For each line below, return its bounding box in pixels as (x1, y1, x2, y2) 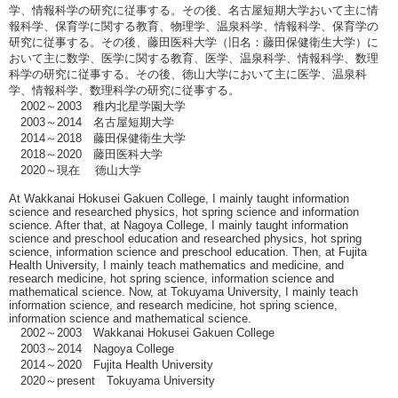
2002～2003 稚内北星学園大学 (9, 99, 186, 113)
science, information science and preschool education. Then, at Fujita (9, 245, 367, 259)
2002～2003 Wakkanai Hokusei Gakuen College (9, 326, 275, 339)
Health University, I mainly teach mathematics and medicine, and (9, 259, 344, 272)
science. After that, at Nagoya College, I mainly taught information (9, 219, 348, 232)
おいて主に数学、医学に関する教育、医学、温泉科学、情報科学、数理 (9, 52, 378, 65)
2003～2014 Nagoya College (9, 342, 174, 355)
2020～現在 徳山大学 (9, 163, 141, 177)
